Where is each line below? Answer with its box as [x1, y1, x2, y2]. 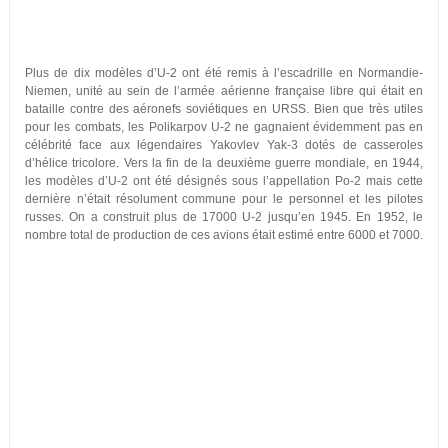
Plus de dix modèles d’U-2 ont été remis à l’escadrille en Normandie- [24, 66, 424, 80]
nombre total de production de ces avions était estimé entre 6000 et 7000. [24, 228, 423, 242]
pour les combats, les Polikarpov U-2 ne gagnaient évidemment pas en [24, 120, 424, 134]
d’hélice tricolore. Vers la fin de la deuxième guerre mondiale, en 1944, [24, 156, 424, 170]
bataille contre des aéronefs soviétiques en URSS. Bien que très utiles [24, 102, 424, 116]
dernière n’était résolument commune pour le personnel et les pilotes [24, 192, 424, 206]
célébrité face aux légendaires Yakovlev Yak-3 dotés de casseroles [24, 138, 424, 152]
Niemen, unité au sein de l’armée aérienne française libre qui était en [24, 84, 424, 98]
